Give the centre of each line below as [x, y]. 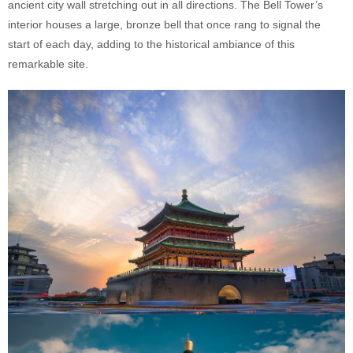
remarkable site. [48, 63]
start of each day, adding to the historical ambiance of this [151, 44]
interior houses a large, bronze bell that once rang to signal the [164, 24]
